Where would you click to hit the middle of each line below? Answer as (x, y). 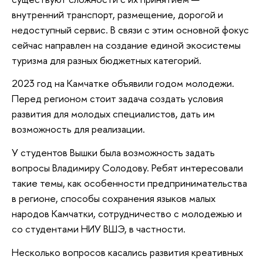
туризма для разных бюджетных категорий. (107, 60)
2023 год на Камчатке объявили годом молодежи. (123, 83)
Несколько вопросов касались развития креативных (127, 252)
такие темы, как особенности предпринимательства (129, 183)
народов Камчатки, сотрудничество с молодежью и (127, 213)
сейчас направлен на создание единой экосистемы (126, 45)
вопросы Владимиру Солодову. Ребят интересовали (127, 168)
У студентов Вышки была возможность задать (113, 152)
